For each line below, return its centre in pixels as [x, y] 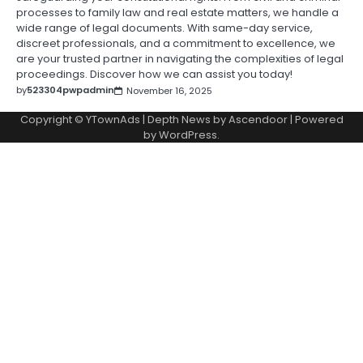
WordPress [188, 135]
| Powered [315, 120]
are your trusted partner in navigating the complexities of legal [180, 59]
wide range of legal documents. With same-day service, [164, 28]
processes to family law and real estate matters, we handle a [177, 13]
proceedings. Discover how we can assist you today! [154, 75]
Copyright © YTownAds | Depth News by [124, 120]
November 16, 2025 [169, 90]
